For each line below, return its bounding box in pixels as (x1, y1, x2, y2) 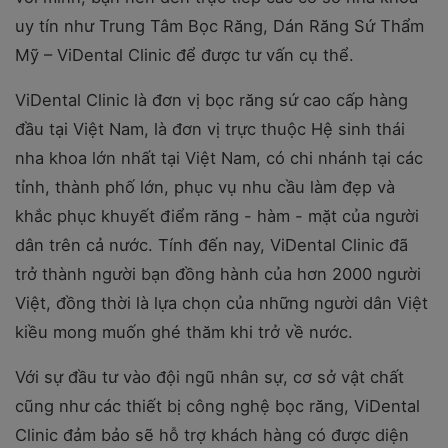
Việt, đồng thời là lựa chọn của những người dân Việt (15, 292, 428, 313)
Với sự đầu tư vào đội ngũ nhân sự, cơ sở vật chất (15, 366, 404, 387)
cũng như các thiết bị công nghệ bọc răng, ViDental (15, 395, 420, 416)
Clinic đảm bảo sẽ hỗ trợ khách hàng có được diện (15, 424, 409, 445)
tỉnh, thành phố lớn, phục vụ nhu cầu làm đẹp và (15, 176, 395, 197)
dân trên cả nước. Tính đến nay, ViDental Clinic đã (15, 234, 408, 255)
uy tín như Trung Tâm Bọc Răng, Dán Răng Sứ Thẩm (15, 15, 424, 36)
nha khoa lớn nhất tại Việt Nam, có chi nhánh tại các (15, 147, 423, 168)
